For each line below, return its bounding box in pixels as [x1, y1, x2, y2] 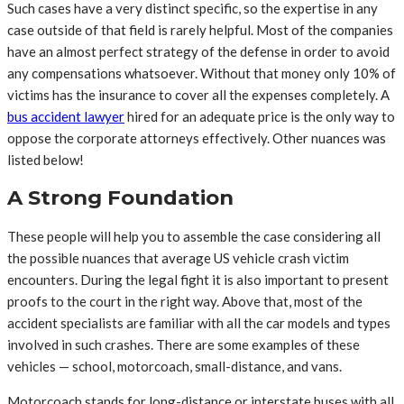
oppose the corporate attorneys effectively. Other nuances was [7, 129, 386, 146]
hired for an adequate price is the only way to [124, 107, 395, 124]
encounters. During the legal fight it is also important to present [7, 271, 389, 288]
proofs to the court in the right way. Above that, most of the [7, 292, 363, 309]
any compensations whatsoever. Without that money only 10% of [7, 64, 396, 81]
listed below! [7, 151, 84, 168]
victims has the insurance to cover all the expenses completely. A [7, 86, 390, 103]
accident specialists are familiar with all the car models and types [7, 314, 390, 331]
